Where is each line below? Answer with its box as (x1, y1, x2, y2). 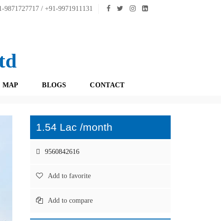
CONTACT (90, 81, 125, 89)
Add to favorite (48, 172, 91, 180)
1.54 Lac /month (36, 121, 112, 133)
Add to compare (48, 197, 93, 204)
